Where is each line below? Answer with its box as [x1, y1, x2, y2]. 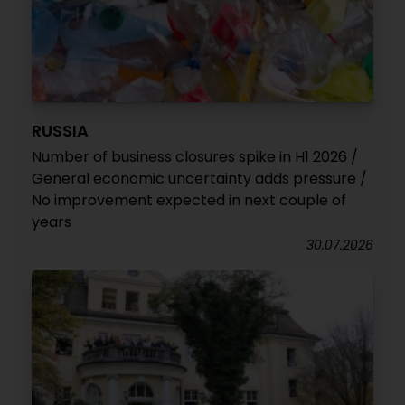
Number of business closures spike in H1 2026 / [32, 146, 358, 167]
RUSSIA [32, 119, 89, 142]
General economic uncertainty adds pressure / [32, 168, 367, 189]
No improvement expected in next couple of [32, 190, 346, 211]
